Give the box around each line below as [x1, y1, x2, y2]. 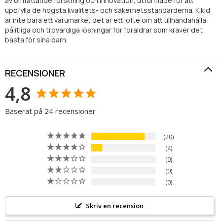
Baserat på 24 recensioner [5, 106, 96, 116]
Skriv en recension [85, 201, 144, 210]
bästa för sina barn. [5, 35, 68, 44]
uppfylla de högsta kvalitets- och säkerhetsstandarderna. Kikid [5, 5, 210, 15]
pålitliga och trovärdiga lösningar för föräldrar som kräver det [5, 25, 203, 35]
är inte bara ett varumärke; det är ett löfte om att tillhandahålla [5, 15, 206, 25]
